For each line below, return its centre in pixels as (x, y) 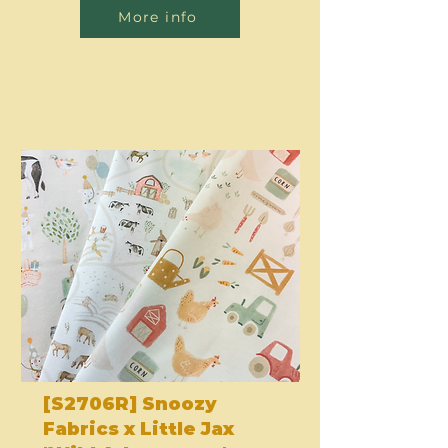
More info (158, 17)
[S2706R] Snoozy (130, 404)
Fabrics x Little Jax (138, 429)
